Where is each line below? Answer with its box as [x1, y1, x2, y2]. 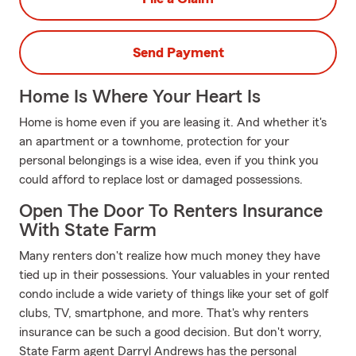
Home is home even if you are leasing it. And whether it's [19, 116, 327, 129]
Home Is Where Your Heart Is [19, 87, 261, 106]
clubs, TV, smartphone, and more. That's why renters [19, 307, 308, 319]
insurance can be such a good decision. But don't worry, [19, 326, 322, 339]
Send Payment [132, 45, 224, 60]
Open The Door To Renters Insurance [19, 202, 323, 221]
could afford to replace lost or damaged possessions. [19, 173, 303, 186]
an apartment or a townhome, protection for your [19, 135, 289, 148]
